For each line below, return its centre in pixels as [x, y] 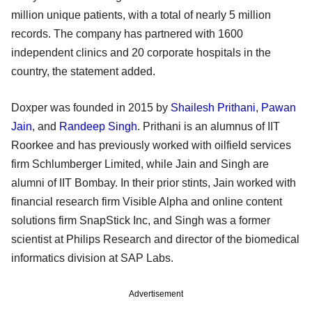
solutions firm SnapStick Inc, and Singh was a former [141, 221]
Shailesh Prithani [213, 108]
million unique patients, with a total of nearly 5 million [141, 15]
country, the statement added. [83, 72]
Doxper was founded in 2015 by [91, 108]
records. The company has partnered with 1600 [127, 34]
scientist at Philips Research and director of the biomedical [155, 240]
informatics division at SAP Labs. [92, 258]
